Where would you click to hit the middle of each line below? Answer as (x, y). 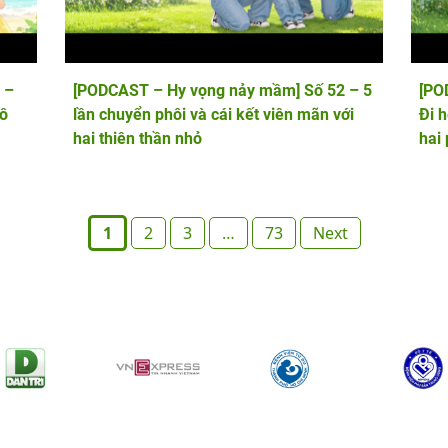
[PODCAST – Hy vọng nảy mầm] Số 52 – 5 (223, 90)
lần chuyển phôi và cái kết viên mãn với (214, 114)
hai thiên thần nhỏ (138, 138)
